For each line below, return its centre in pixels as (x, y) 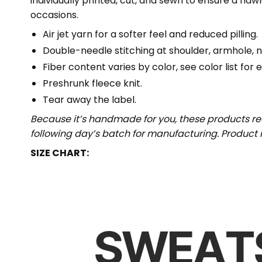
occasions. (54, 15)
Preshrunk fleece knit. (92, 84)
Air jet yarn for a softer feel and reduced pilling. (150, 34)
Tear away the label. (89, 100)
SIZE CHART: (60, 153)
